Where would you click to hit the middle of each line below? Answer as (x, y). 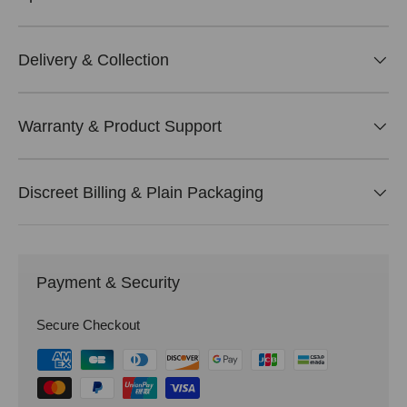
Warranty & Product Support (120, 126)
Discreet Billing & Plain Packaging (141, 193)
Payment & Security (108, 283)
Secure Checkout (88, 325)
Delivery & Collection (94, 60)
